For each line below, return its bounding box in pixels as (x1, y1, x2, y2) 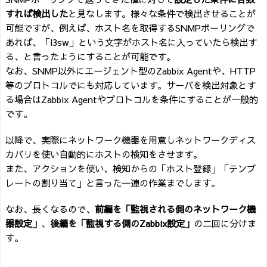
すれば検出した (5, 7, 68, 20)
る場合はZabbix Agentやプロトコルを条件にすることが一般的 (5, 93, 258, 106)
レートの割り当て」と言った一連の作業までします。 (5, 176, 220, 190)
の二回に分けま (194, 217, 256, 230)
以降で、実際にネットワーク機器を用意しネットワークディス (5, 133, 256, 147)
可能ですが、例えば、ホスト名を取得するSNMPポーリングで (5, 21, 254, 35)
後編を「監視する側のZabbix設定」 (50, 217, 194, 230)
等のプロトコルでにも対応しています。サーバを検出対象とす (5, 79, 256, 92)
